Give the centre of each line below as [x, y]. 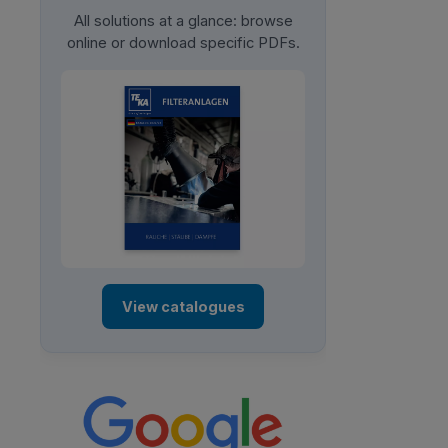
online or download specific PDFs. [183, 42]
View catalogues [183, 306]
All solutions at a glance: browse [183, 20]
